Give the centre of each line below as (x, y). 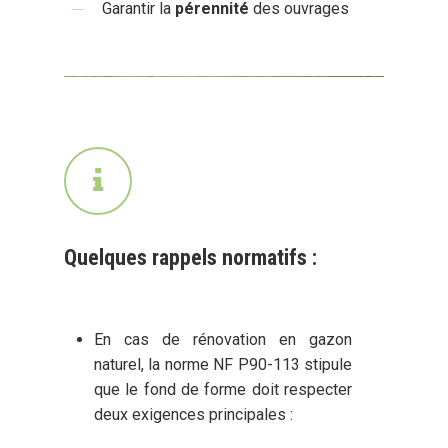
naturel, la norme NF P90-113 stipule (223, 364)
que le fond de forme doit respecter (223, 389)
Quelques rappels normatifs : (191, 256)
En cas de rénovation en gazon (223, 339)
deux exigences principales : (194, 414)
